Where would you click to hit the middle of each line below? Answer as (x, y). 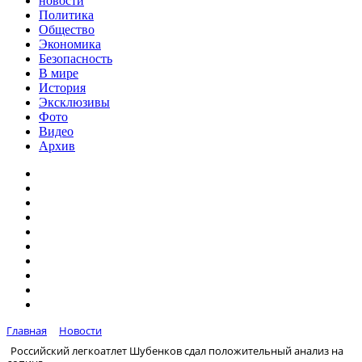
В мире (59, 73)
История (62, 88)
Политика (66, 15)
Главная (27, 330)
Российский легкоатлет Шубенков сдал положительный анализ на (177, 350)
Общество (67, 29)
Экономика (70, 44)
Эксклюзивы (74, 102)
